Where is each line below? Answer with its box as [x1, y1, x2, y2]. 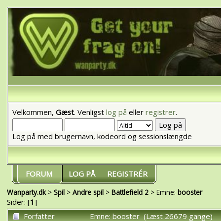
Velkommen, [12, 107, 56, 117]
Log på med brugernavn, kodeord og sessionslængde [12, 131, 192, 141]
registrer [145, 107, 176, 117]
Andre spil [72, 187, 104, 197]
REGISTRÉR [107, 168, 147, 179]
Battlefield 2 [111, 187, 148, 197]
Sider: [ [6, 196, 30, 207]
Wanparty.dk [6, 187, 46, 197]
